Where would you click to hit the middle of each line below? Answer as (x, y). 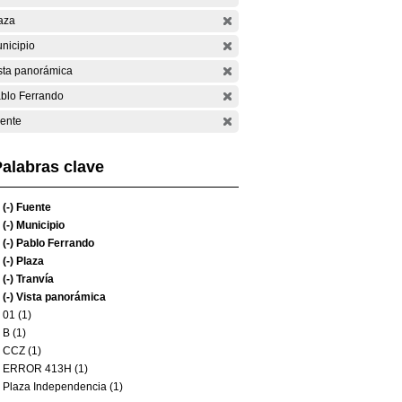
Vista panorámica (60, 297)
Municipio (39, 225)
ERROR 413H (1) (45, 369)
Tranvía (34, 279)
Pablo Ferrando (54, 243)
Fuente (32, 207)
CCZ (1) (22, 351)
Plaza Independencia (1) (63, 387)
